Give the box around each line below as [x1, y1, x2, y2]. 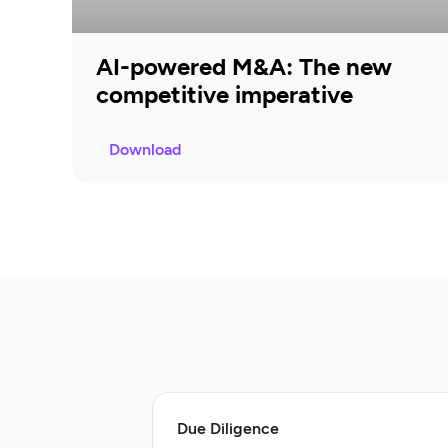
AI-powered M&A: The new [96, 51, 392, 81]
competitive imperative [96, 79, 353, 109]
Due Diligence [177, 418, 280, 438]
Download [109, 139, 181, 159]
